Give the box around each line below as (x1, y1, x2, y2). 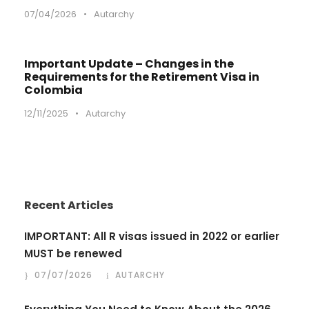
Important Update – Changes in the (24, 56, 234, 72)
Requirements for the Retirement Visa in (24, 69, 259, 85)
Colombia (24, 82, 83, 98)
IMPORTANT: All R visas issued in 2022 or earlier (24, 229, 279, 243)
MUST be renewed (24, 246, 122, 261)
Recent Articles (24, 197, 113, 213)
